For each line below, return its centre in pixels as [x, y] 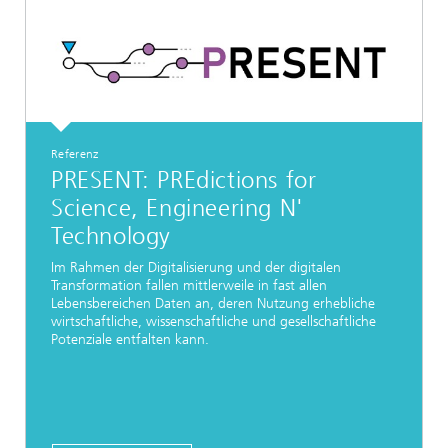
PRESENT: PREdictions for [184, 180]
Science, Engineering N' [177, 208]
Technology [111, 236]
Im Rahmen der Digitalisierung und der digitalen [196, 267]
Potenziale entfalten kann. [130, 339]
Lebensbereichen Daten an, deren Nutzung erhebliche [213, 303]
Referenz [75, 154]
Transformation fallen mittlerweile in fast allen [189, 285]
